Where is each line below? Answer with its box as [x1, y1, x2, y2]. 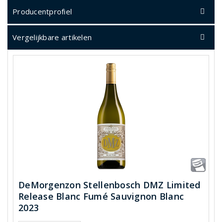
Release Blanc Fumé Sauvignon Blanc [18, 190, 184, 203]
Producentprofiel [12, 6, 72, 16]
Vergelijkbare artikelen [12, 32, 92, 42]
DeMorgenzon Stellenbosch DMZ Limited [18, 179, 201, 191]
